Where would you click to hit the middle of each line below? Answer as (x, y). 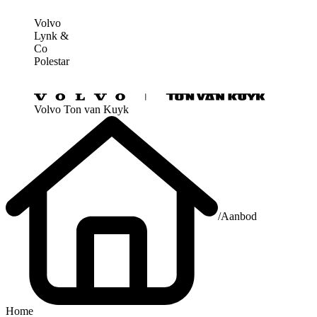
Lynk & (51, 36)
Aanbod (239, 217)
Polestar (52, 61)
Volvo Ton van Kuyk (81, 109)
